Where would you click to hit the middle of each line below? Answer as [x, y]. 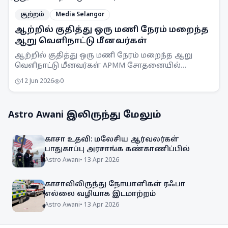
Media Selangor [80, 15]
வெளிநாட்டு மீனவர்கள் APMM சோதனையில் [98, 66]
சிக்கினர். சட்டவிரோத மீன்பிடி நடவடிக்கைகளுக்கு [108, 76]
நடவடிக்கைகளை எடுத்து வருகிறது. [81, 96]
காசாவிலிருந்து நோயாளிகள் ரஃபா [115, 184]
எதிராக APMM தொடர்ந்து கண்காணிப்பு [88, 86]
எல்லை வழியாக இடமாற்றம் [100, 194]
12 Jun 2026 [37, 81]
